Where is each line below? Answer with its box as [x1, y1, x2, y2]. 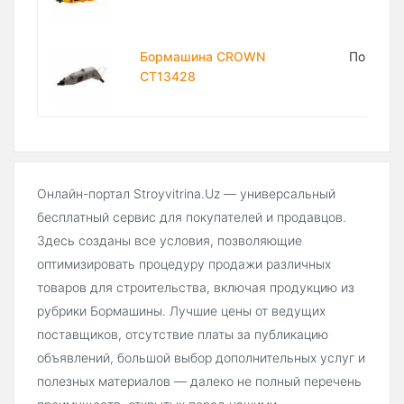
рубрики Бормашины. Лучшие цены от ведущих [37, 303, 326, 319]
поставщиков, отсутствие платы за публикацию [37, 326, 328, 343]
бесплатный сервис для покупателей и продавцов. [37, 209, 346, 225]
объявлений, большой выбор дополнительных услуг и [37, 350, 365, 366]
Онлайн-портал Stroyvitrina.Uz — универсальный [37, 186, 335, 202]
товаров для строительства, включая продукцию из [37, 280, 354, 296]
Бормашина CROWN [140, 49, 265, 65]
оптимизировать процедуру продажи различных [37, 256, 331, 272]
